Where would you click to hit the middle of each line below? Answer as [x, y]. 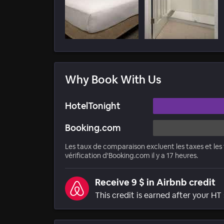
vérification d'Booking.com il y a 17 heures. [131, 156]
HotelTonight [93, 106]
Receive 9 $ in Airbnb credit [155, 182]
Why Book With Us [113, 80]
